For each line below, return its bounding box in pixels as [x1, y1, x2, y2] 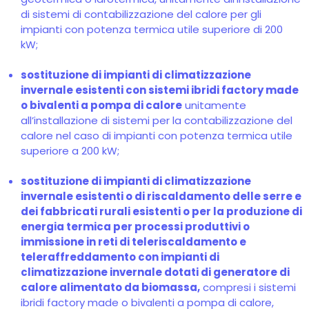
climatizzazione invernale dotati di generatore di [21, 265, 290, 279]
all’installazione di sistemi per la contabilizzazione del [21, 113, 292, 128]
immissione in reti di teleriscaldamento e [21, 235, 246, 249]
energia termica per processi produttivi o [21, 219, 250, 234]
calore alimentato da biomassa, [21, 280, 200, 295]
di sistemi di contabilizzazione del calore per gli [21, 7, 261, 21]
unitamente [182, 98, 246, 112]
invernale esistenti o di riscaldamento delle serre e [21, 189, 301, 203]
